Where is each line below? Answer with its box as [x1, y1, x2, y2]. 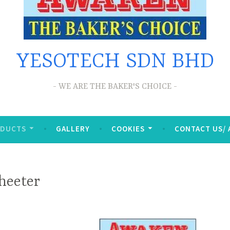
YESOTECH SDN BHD [16, 49, 214, 74]
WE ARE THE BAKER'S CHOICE [59, 82, 171, 91]
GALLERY [55, 124, 90, 134]
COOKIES [111, 124, 145, 134]
